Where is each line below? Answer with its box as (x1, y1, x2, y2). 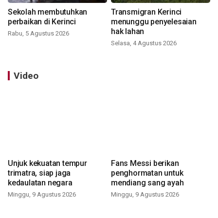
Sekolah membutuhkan (8, 7, 88, 17)
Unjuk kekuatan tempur (8, 159, 87, 168)
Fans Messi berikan (111, 159, 179, 168)
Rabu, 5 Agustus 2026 (8, 30, 69, 37)
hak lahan (111, 27, 145, 36)
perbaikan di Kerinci (8, 17, 76, 27)
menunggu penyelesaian (111, 17, 197, 27)
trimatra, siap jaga (8, 168, 71, 178)
